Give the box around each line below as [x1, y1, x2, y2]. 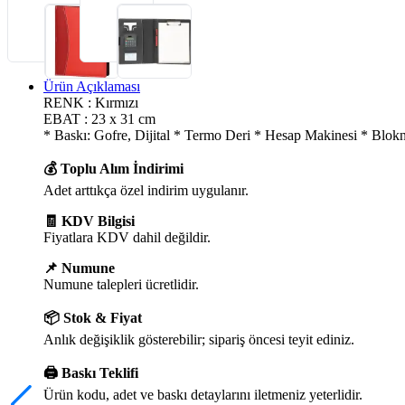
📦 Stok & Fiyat [43, 309, 142, 325]
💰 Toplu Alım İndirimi [43, 160, 184, 176]
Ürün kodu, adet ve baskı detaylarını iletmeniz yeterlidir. [43, 386, 363, 402]
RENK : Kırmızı [43, 94, 138, 110]
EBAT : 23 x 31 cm [43, 110, 155, 127]
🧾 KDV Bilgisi [43, 212, 135, 229]
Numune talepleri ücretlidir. [43, 276, 199, 292]
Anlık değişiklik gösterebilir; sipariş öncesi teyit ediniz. [43, 331, 354, 347]
